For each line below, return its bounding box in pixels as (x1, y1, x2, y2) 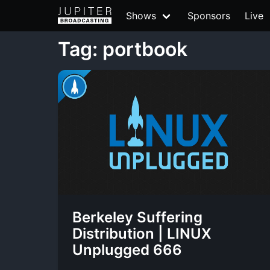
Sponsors (187, 10, 230, 22)
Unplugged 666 (72, 241, 182, 259)
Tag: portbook (58, 37, 187, 61)
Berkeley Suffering (72, 209, 202, 226)
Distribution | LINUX (72, 225, 212, 242)
